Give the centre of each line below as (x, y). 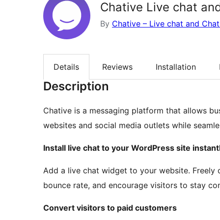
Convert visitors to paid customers (110, 208)
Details (66, 67)
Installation (176, 67)
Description (76, 86)
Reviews (117, 67)
